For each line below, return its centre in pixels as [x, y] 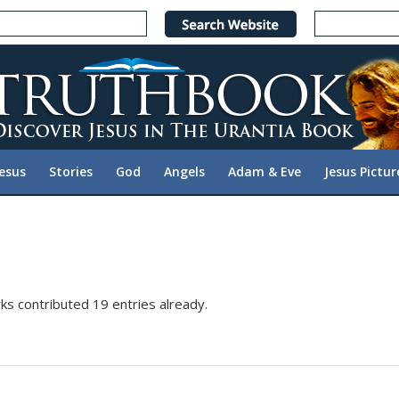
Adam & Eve [265, 171]
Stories [71, 171]
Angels [184, 171]
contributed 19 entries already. [111, 303]
